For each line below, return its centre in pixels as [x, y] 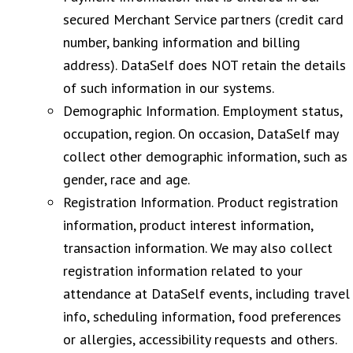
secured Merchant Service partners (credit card [203, 19]
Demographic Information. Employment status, [203, 110]
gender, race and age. [126, 179]
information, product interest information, [188, 225]
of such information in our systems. [169, 87]
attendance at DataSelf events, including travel [206, 293]
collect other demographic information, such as [205, 156]
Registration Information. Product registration [201, 202]
